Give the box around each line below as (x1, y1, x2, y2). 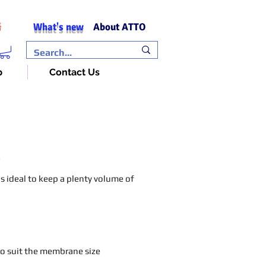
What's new (33, 21, 84, 33)
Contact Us (49, 66, 100, 78)
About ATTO (93, 21, 145, 33)
